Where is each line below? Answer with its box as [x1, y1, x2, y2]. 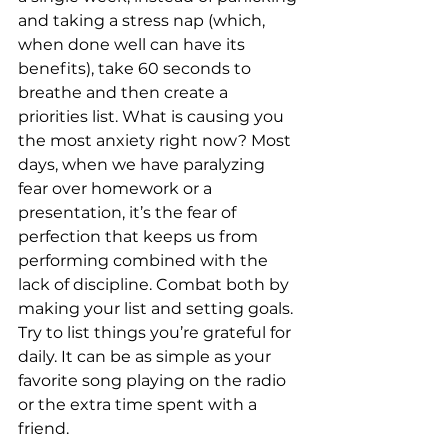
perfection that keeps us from [18, 227, 262, 246]
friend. [18, 419, 69, 438]
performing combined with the [18, 251, 272, 270]
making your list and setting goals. [18, 299, 297, 318]
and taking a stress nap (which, [18, 11, 269, 30]
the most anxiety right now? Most [18, 131, 295, 150]
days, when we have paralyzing [18, 155, 269, 174]
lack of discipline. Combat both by [18, 275, 293, 294]
